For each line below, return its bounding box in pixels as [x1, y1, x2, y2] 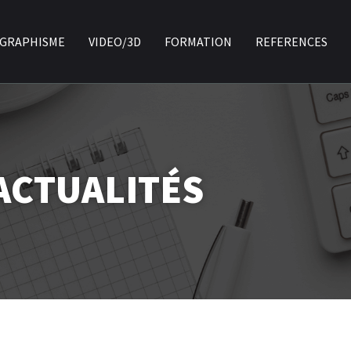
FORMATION [165, 34, 233, 49]
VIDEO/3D [89, 34, 142, 49]
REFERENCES [255, 34, 328, 49]
